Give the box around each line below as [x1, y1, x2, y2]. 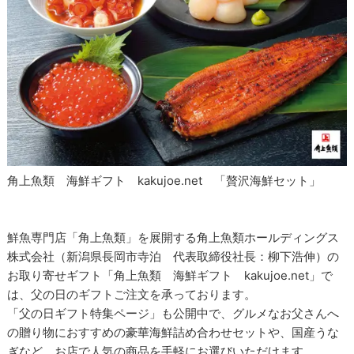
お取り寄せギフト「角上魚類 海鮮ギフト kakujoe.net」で [7, 268, 333, 284]
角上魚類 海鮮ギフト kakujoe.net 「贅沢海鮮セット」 [7, 173, 322, 189]
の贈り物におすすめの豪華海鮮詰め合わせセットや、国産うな [7, 325, 340, 341]
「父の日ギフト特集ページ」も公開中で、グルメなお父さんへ [7, 306, 340, 322]
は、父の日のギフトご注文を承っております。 [7, 287, 257, 303]
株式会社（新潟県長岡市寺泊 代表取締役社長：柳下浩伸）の [7, 249, 340, 265]
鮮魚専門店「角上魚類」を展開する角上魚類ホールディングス [7, 230, 340, 246]
